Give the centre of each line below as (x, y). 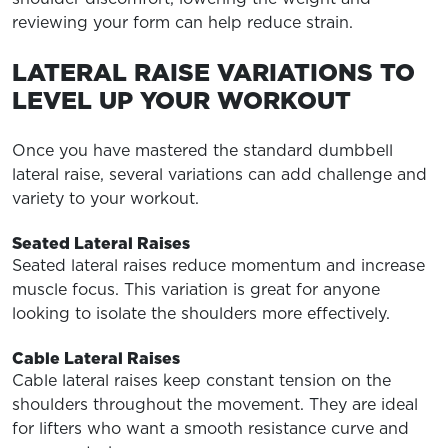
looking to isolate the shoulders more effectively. (201, 313)
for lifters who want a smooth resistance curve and (210, 428)
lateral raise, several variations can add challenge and (219, 174)
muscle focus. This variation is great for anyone (196, 289)
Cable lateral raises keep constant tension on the (201, 380)
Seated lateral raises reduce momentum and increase (218, 265)
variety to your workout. (105, 198)
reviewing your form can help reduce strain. (182, 22)
